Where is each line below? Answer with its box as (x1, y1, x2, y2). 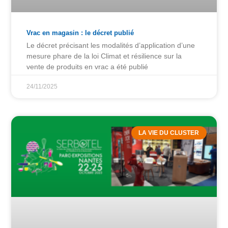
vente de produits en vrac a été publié (26, 62, 149, 71)
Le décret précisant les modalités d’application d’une (26, 41, 195, 49)
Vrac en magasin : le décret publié (26, 28, 134, 37)
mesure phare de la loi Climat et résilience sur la (26, 51, 182, 60)
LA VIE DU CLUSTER (138, 129, 199, 137)
